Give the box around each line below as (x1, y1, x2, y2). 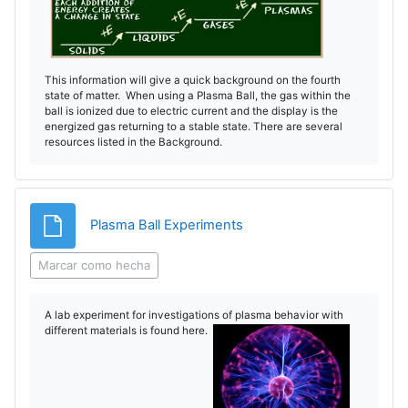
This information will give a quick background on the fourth (45, 73, 341, 87)
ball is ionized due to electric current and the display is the (45, 104, 338, 117)
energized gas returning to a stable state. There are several (45, 119, 342, 133)
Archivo (242, 216, 290, 233)
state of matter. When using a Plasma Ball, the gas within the (45, 88, 351, 102)
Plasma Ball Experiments (90, 217, 243, 234)
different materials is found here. (45, 323, 208, 337)
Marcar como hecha (38, 257, 150, 272)
